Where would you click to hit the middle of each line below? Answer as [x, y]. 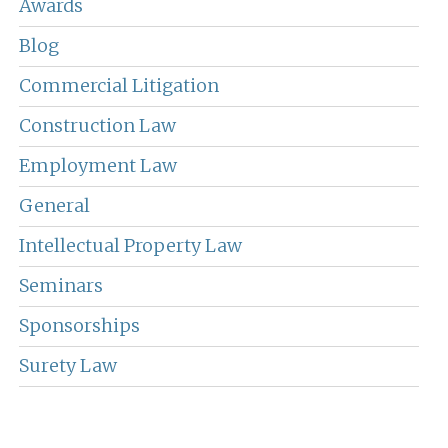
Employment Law [98, 166]
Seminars [61, 286]
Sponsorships [79, 326]
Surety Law [68, 366]
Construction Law [97, 126]
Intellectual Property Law [130, 246]
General [54, 206]
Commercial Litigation [119, 86]
